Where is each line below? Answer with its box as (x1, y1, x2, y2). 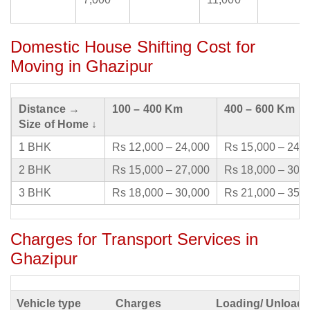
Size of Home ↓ (19, 118, 98, 131)
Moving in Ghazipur (10, 57, 153, 76)
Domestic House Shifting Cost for (10, 37, 256, 57)
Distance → (19, 103, 80, 116)
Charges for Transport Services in (10, 230, 259, 249)
